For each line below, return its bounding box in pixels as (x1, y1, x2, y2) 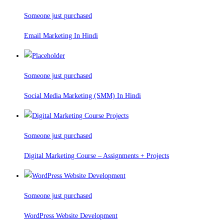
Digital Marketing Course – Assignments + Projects (24, 152, 169, 160)
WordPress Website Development (24, 212, 117, 220)
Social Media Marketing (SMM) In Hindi (24, 92, 141, 100)
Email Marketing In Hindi (24, 32, 98, 40)
